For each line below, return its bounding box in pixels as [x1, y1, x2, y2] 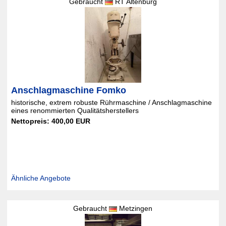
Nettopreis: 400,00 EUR [11, 117, 90, 125]
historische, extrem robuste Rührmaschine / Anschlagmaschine [11, 98, 212, 106]
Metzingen [117, 204, 153, 212]
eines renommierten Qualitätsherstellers [11, 106, 139, 115]
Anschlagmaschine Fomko [11, 85, 126, 95]
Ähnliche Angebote [11, 174, 71, 182]
